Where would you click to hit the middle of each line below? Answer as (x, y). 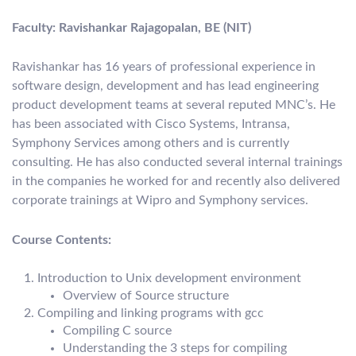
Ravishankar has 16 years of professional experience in (164, 67)
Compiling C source (117, 331)
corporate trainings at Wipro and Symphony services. (160, 201)
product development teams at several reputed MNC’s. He (174, 105)
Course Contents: (62, 240)
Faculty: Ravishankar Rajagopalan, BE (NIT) (132, 27)
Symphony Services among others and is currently (151, 143)
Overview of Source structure (146, 296)
